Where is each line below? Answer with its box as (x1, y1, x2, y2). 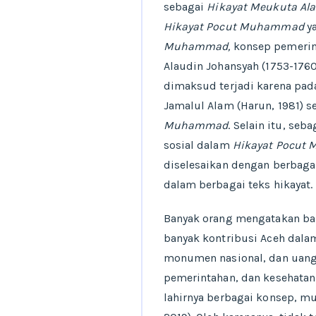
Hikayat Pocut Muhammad (163, 20, 307, 33)
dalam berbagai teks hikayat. (163, 178, 313, 191)
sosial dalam (163, 138, 233, 152)
